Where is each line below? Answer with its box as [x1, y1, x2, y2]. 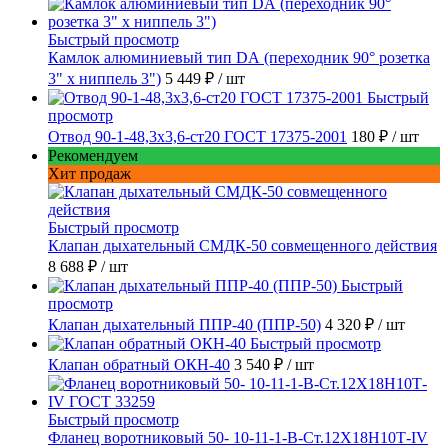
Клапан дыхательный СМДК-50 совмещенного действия [48, 237, 437, 255]
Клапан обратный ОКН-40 [48, 356, 230, 374]
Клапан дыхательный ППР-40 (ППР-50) [48, 316, 321, 334]
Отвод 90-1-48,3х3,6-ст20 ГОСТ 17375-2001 [48, 128, 347, 146]
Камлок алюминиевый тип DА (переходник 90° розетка [48, 49, 430, 67]
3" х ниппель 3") [48, 70, 161, 88]
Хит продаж [48, 165, 131, 183]
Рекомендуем [48, 147, 138, 165]
